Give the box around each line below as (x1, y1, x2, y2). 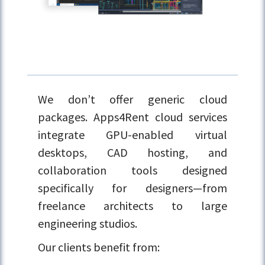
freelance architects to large (38, 198, 227, 213)
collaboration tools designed (38, 162, 227, 177)
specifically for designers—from (38, 180, 227, 195)
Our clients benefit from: (38, 239, 160, 254)
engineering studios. (38, 215, 138, 231)
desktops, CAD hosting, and (38, 144, 227, 160)
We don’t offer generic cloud (38, 91, 227, 106)
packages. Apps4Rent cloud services (38, 109, 227, 124)
